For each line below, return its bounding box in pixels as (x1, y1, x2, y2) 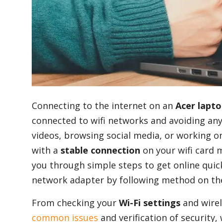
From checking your (32, 197, 119, 209)
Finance (7, 96, 36, 107)
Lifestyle (7, 56, 39, 67)
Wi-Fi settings (119, 197, 180, 209)
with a (32, 144, 60, 157)
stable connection (60, 144, 140, 157)
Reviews (7, 135, 37, 146)
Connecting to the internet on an (32, 100, 175, 112)
